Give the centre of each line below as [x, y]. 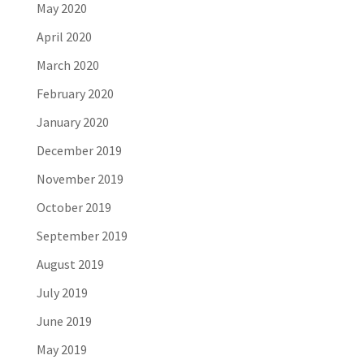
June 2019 [64, 321]
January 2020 [72, 122]
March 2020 [67, 65]
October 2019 [74, 208]
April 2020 [64, 37]
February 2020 [75, 94]
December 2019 [79, 151]
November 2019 [80, 179]
